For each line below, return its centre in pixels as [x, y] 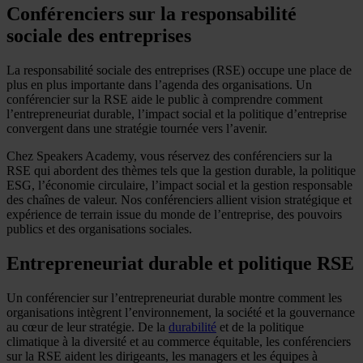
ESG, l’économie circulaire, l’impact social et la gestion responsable [179, 185]
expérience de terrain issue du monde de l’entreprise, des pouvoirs [174, 214]
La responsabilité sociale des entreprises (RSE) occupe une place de [179, 70]
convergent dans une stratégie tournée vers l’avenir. [137, 128]
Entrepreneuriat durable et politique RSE [180, 263]
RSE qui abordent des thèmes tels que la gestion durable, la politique [181, 170]
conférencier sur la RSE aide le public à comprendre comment [164, 99]
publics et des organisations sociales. [99, 228]
